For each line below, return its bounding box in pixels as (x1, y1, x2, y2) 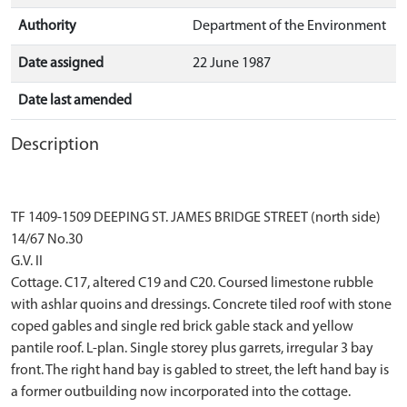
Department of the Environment (193, 19, 386, 34)
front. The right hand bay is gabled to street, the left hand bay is (11, 363, 389, 378)
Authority (18, 19, 76, 34)
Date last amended (18, 94, 132, 108)
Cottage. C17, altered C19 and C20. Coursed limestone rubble (11, 276, 373, 291)
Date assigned (18, 56, 104, 71)
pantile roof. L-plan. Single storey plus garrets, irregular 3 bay (11, 342, 373, 356)
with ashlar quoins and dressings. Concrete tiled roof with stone (11, 298, 392, 313)
